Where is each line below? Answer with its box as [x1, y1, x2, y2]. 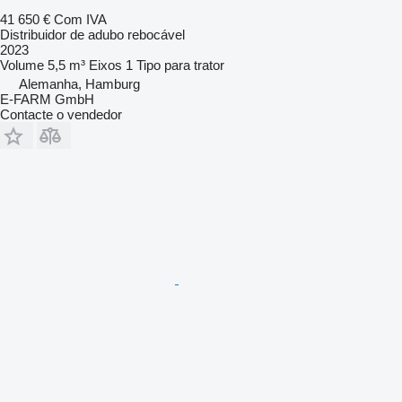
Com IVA [54, 11, 107, 27]
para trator [164, 57, 224, 73]
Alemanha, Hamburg [19, 75, 140, 92]
